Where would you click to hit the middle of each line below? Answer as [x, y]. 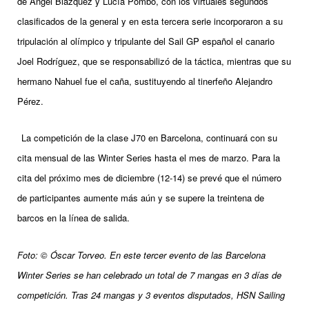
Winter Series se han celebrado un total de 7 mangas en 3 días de [149, 275]
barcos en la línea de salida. [73, 218]
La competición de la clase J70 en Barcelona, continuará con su [149, 138]
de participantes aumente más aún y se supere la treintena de [141, 198]
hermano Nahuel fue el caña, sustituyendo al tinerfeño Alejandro [145, 81]
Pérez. [30, 101]
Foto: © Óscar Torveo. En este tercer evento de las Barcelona [141, 255]
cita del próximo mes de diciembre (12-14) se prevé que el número [149, 178]
